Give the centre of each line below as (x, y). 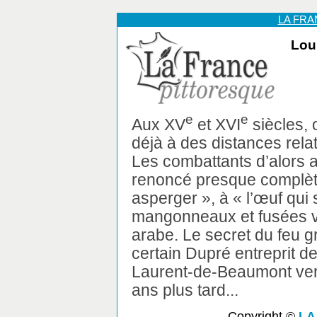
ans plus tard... (185, 290)
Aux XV (158, 124)
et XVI (217, 124)
